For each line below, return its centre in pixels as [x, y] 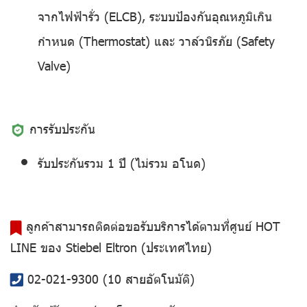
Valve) [54, 66]
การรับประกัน [60, 129]
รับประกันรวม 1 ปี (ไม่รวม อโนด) [122, 163]
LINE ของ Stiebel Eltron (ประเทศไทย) [111, 247]
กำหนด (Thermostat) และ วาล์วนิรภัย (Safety [156, 41]
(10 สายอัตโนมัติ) [147, 278]
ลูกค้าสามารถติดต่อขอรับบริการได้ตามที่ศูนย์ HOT [153, 226]
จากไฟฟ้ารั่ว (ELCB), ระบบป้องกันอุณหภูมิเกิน [155, 16]
